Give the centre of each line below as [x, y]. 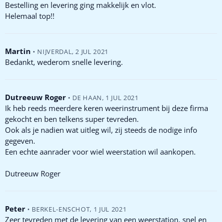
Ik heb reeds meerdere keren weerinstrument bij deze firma [107, 108]
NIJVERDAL [55, 51]
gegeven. [20, 140]
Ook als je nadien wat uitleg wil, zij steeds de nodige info [101, 130]
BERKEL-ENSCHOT [61, 209]
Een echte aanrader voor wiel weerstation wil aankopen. [100, 151]
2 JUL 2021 [92, 51]
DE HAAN [87, 97]
